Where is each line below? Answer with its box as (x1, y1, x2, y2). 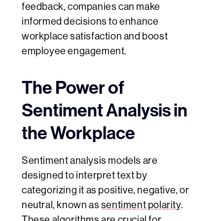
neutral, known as (22, 199, 101, 211)
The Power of (22, 77, 124, 99)
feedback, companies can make (22, 1, 160, 13)
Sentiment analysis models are (22, 155, 158, 167)
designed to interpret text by (22, 170, 147, 182)
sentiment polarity (101, 199, 181, 211)
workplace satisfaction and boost (22, 31, 168, 42)
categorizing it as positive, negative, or (22, 184, 189, 196)
